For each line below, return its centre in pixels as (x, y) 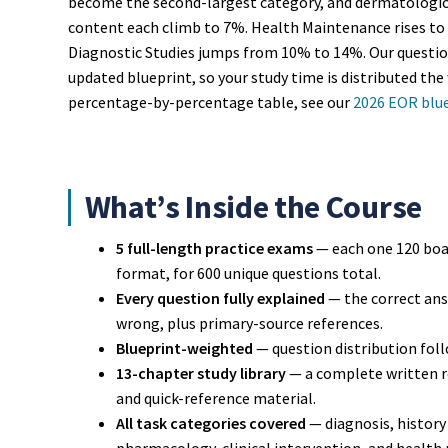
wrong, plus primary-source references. (249, 322)
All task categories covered (210, 422)
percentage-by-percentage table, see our (210, 102)
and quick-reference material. (215, 397)
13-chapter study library (200, 372)
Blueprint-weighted (184, 347)
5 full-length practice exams (214, 247)
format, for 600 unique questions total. (248, 272)
